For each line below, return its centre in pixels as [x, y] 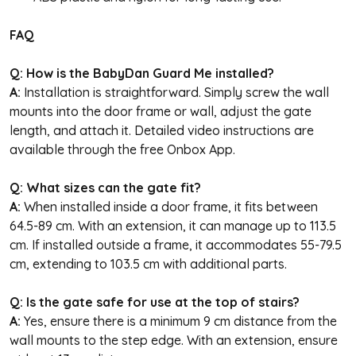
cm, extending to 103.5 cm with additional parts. [148, 263]
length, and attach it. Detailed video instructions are [162, 130]
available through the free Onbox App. [122, 149]
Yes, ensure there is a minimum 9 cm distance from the [179, 321]
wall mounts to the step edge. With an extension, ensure [174, 340]
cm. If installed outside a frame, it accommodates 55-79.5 [176, 244]
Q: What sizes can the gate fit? [105, 187]
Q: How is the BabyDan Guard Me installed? [142, 73]
